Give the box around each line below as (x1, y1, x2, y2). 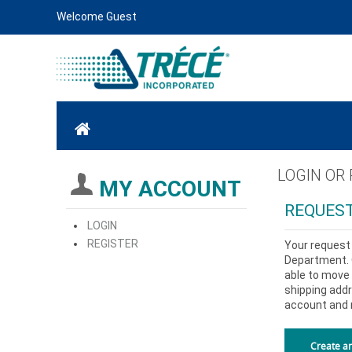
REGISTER (87, 237, 138, 250)
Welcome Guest (57, 10, 137, 23)
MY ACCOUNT (99, 176, 241, 202)
